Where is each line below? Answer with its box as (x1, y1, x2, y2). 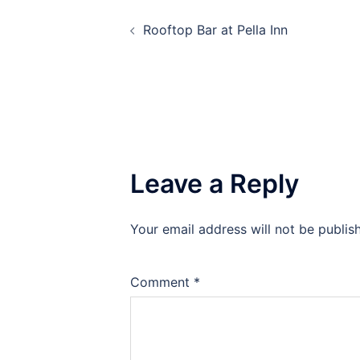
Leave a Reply (130, 168, 299, 199)
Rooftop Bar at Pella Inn (143, 22, 288, 38)
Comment (130, 274, 194, 290)
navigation (81, 25, 221, 58)
